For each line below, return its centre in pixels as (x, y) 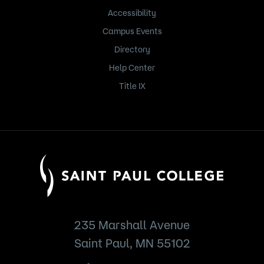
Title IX (132, 86)
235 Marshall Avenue (132, 225)
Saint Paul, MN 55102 (132, 243)
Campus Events (132, 32)
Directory (132, 50)
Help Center (132, 68)
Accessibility (132, 13)
